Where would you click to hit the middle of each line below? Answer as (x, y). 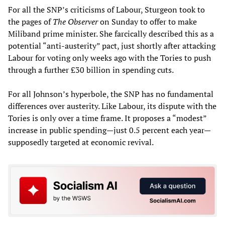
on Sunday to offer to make (147, 21)
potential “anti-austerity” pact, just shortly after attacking (112, 45)
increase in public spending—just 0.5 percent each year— (109, 130)
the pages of (30, 21)
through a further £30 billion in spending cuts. (91, 70)
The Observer (75, 21)
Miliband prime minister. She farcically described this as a (111, 33)
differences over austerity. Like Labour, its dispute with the (112, 106)
